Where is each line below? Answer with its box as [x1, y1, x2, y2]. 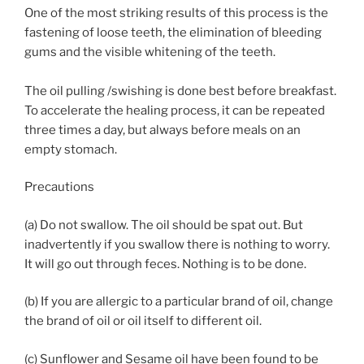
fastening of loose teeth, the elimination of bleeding [24, 24, 322, 40]
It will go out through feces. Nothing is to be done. [24, 256, 306, 271]
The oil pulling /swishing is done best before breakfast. [24, 83, 336, 98]
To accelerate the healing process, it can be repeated [24, 102, 325, 118]
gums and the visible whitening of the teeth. [24, 44, 275, 59]
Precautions [24, 180, 94, 195]
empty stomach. [24, 141, 117, 157]
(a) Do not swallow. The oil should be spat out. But [24, 217, 303, 232]
